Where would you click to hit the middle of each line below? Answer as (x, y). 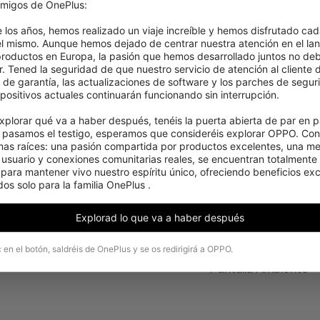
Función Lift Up (251, 255)
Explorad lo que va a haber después (160, 218)
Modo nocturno (253, 242)
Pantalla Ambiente (260, 269)
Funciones (241, 202)
